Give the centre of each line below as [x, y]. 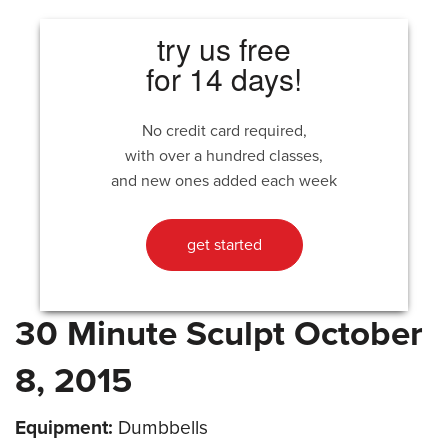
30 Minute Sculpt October [219, 333]
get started [224, 244]
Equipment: [64, 427]
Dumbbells [160, 427]
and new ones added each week [224, 180]
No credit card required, [224, 130]
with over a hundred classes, [224, 155]
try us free [224, 48]
